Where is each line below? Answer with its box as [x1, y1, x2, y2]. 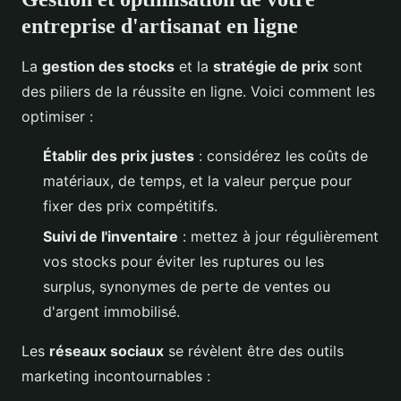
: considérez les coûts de [194, 146, 368, 165]
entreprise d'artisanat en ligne [21, 13, 298, 38]
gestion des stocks [42, 56, 175, 75]
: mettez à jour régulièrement [178, 227, 379, 246]
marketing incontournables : [21, 367, 210, 386]
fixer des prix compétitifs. [43, 196, 218, 215]
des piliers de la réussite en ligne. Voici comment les [21, 81, 375, 100]
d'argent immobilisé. [43, 303, 180, 321]
